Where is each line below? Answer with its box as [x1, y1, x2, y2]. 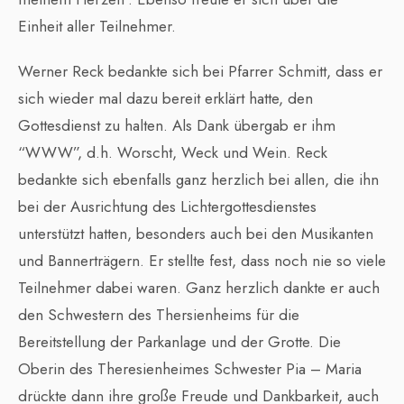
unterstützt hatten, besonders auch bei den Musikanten [18, 223, 373, 245]
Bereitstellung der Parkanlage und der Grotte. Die [18, 331, 341, 353]
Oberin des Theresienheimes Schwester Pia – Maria [18, 358, 362, 381]
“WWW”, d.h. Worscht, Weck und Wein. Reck [18, 142, 327, 164]
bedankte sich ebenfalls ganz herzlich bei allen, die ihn [18, 169, 379, 191]
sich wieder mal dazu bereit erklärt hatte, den [18, 87, 313, 110]
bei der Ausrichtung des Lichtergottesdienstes [18, 196, 317, 218]
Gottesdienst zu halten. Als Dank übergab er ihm [18, 115, 335, 137]
